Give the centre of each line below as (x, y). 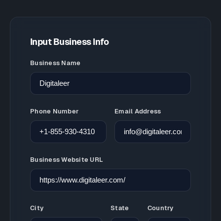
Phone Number (55, 111)
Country (160, 208)
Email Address (138, 111)
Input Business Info (70, 42)
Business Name (55, 63)
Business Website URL (67, 160)
